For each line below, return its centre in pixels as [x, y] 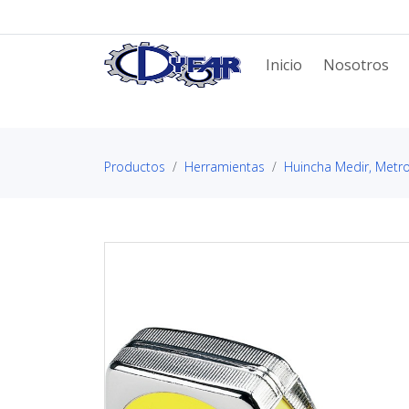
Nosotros [356, 65]
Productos [135, 167]
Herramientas [225, 167]
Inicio [284, 65]
